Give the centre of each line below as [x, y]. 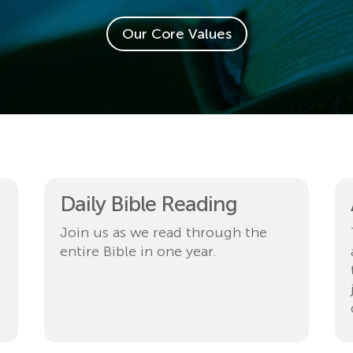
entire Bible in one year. [138, 251]
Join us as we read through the [163, 232]
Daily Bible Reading [148, 204]
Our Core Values [176, 33]
